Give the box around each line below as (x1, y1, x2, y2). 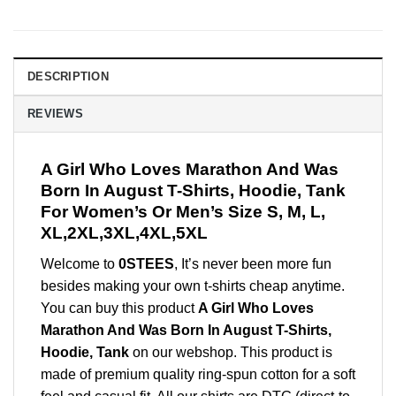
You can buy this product (41, 300, 198, 316)
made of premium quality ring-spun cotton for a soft (41, 366, 355, 382)
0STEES (118, 255, 174, 271)
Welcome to (41, 255, 118, 271)
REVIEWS (27, 107, 83, 121)
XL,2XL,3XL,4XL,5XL (41, 224, 208, 243)
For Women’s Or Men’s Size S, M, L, (41, 202, 325, 222)
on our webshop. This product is (129, 344, 332, 360)
